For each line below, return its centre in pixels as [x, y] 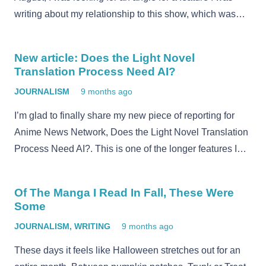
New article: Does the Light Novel [104, 58]
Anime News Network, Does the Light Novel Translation [131, 132]
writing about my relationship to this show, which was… [130, 14]
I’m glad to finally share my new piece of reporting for [124, 116]
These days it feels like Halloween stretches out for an [127, 251]
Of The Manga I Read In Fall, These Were [124, 193]
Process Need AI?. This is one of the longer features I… [130, 149]
